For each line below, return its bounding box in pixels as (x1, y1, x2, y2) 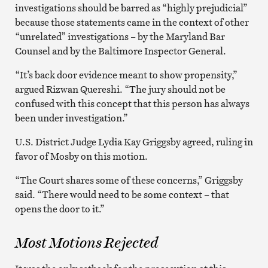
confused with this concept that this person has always (14, 96, 249, 110)
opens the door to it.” (14, 202, 105, 215)
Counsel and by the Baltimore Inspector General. (14, 44, 226, 57)
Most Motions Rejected (14, 232, 159, 252)
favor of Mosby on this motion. (14, 149, 148, 163)
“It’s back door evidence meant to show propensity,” (14, 68, 237, 81)
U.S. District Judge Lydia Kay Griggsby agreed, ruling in (14, 135, 253, 148)
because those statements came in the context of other (14, 15, 249, 29)
